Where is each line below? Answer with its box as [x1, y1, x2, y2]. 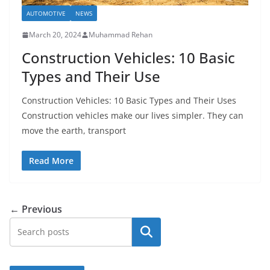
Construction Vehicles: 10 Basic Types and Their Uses [22, 95, 236, 107]
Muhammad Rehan [89, 30, 152, 40]
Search [131, 225, 162, 239]
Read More [29, 155, 74, 167]
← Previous [10, 202, 62, 216]
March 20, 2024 [29, 30, 81, 40]
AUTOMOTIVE [27, 9, 66, 18]
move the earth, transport [22, 125, 126, 137]
